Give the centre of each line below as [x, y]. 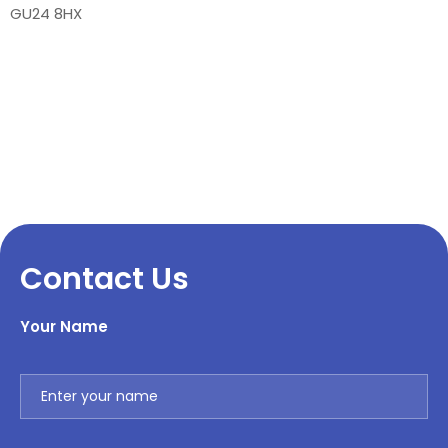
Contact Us [104, 278]
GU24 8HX [46, 13]
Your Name [64, 326]
